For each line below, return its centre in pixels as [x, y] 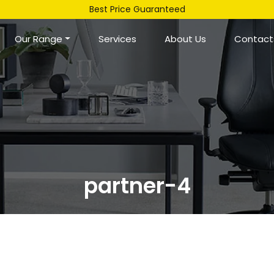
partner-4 [137, 186]
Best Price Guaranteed [137, 9]
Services [117, 39]
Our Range [39, 39]
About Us [185, 39]
